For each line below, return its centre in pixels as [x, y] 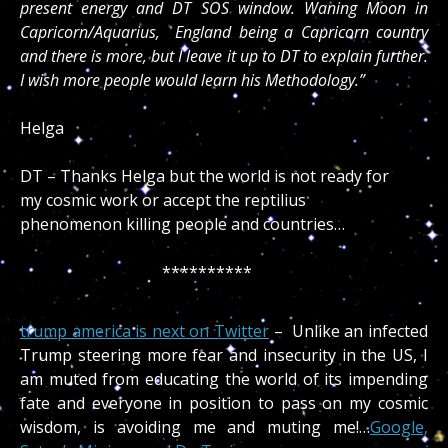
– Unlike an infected [348, 331]
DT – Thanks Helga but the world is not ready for [204, 176]
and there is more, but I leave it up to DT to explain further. [224, 56]
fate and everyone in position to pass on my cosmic [224, 403]
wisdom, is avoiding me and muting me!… [195, 427]
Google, [399, 427]
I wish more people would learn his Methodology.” [192, 80]
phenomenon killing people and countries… [182, 224]
